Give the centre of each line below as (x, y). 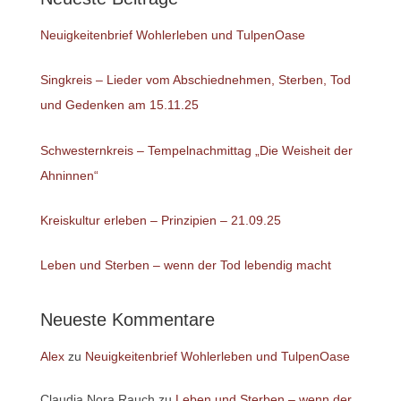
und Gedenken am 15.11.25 (119, 105)
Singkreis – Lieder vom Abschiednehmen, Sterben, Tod (195, 80)
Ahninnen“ (69, 175)
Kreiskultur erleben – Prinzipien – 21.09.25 (160, 220)
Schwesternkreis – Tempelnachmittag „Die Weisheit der (196, 150)
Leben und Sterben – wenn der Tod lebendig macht (185, 265)
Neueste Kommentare (127, 320)
